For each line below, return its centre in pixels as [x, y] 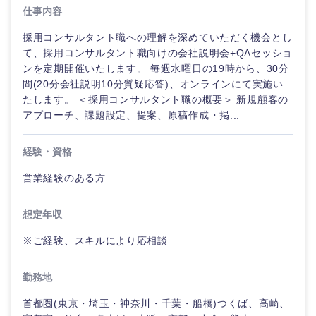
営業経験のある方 [64, 178]
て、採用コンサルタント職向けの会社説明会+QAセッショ [158, 53]
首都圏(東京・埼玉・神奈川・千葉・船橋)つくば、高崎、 [156, 303]
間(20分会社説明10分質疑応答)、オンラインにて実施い [153, 84]
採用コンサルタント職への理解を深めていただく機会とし [158, 37]
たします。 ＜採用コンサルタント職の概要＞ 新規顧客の [156, 99]
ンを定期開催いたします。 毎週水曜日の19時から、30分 [156, 68]
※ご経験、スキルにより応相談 [95, 241]
